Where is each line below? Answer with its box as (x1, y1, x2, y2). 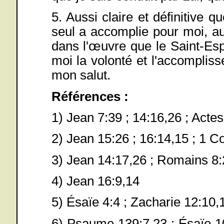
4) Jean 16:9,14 (51, 173, 139, 188)
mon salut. (51, 68, 110, 82)
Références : (51, 89, 128, 103)
